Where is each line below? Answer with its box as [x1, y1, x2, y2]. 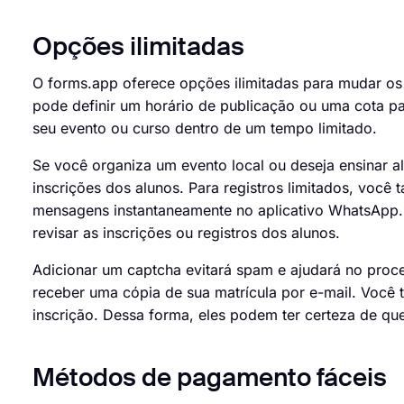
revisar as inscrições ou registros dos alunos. [32, 224, 340, 242]
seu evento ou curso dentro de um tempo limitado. [32, 119, 377, 137]
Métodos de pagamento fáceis [32, 366, 387, 391]
